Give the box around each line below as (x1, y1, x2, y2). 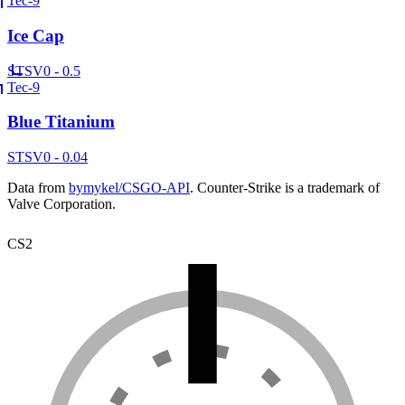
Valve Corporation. (7, 196, 116, 212)
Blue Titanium (7, 112, 115, 132)
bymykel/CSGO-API (69, 180, 190, 196)
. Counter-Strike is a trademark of (190, 180, 380, 196)
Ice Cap (7, 25, 64, 45)
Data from (7, 180, 65, 196)
